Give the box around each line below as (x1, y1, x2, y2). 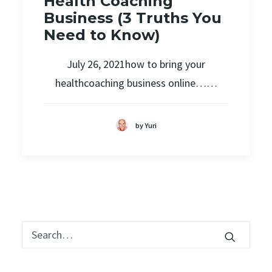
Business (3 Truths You (44, 8, 222, 27)
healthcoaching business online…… (55, 75, 217, 90)
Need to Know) (44, 25, 160, 44)
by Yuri (135, 120, 157, 130)
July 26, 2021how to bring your (67, 56, 205, 71)
